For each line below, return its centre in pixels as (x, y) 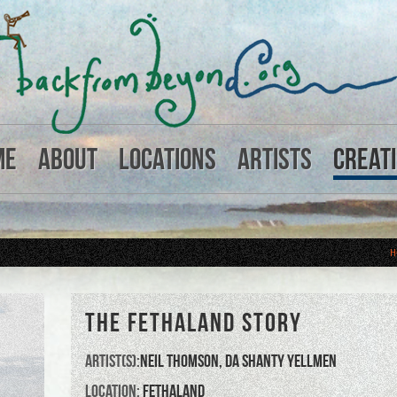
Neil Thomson (180, 361)
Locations (167, 159)
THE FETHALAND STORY (194, 322)
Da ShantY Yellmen (281, 361)
